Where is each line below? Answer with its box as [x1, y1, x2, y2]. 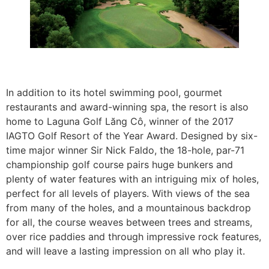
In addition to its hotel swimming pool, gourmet [6, 86, 222, 98]
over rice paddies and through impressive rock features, [6, 230, 261, 243]
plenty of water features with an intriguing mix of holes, [6, 172, 259, 185]
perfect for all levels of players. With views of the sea [6, 187, 250, 199]
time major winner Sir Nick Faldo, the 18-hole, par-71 [6, 144, 244, 156]
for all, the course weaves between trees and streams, [6, 216, 252, 228]
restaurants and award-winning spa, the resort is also [6, 100, 249, 113]
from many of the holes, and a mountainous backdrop [6, 201, 251, 214]
